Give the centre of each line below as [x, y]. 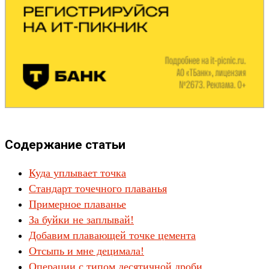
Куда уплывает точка [77, 173]
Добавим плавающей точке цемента [112, 235]
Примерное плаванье [77, 204]
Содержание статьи [65, 144]
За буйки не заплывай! [81, 219]
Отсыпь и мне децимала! [86, 251]
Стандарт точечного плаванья [98, 188]
